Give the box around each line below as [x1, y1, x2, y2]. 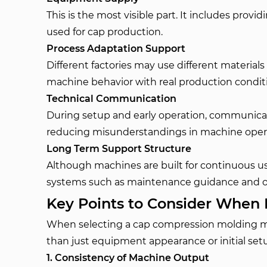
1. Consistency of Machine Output [46, 252, 210, 263]
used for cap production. [46, 26, 163, 38]
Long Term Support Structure [46, 143, 192, 154]
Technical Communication [46, 93, 177, 104]
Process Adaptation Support [46, 43, 186, 54]
